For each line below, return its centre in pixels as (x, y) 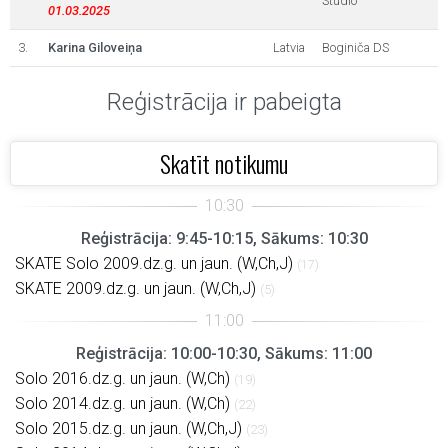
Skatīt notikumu (224, 163)
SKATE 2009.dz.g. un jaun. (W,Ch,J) (135, 288)
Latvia (289, 47)
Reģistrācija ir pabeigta (224, 102)
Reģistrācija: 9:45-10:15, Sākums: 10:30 (224, 238)
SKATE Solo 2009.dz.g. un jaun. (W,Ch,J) (154, 263)
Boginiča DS (355, 47)
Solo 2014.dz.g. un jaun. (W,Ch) (122, 403)
